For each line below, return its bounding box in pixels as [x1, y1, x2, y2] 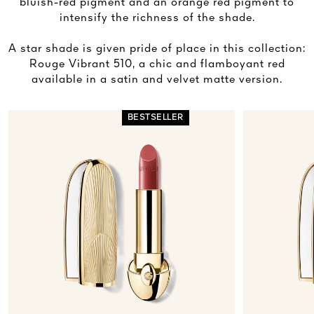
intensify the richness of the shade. [59, 12, 255, 24]
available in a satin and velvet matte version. [32, 74, 282, 86]
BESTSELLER [127, 113, 184, 122]
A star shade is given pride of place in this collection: [8, 43, 306, 55]
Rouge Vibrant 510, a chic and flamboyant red [29, 58, 285, 70]
